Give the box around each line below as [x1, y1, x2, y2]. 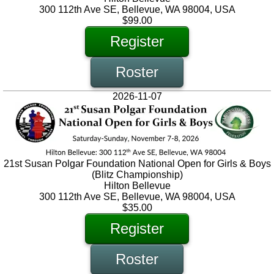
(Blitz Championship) [91, 169, 183, 180]
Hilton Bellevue [103, 180, 171, 191]
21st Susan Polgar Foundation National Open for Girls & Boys [3, 158, 271, 169]
